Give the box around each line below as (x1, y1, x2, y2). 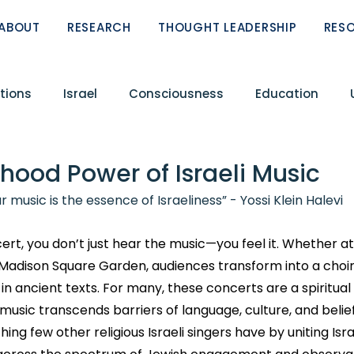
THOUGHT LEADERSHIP (158, 19, 297, 36)
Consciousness (129, 85, 224, 102)
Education (255, 85, 318, 102)
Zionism (224, 211, 273, 228)
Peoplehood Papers (74, 211, 193, 228)
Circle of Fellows (97, 148, 195, 165)
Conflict (17, 148, 66, 165)
